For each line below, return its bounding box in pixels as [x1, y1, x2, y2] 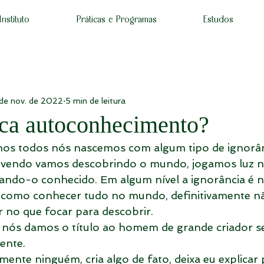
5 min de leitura [65, 95, 126, 105]
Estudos [203, 14, 233, 25]
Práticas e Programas [77, 14, 157, 25]
